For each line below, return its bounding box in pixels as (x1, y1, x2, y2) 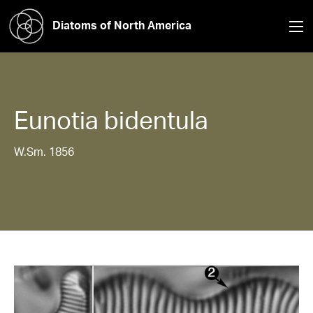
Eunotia (14, 105, 99, 136)
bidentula (104, 105, 208, 136)
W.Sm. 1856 (14, 145, 74, 159)
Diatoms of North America (52, 17, 191, 32)
